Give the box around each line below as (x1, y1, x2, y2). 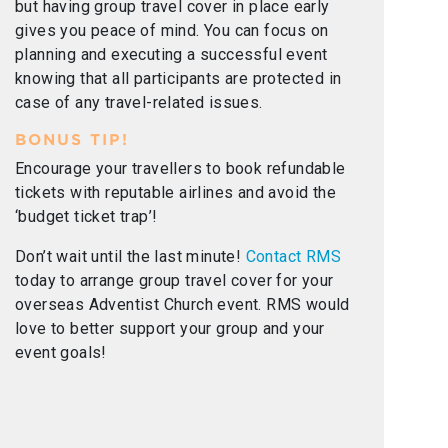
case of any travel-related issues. (15, 93, 263, 113)
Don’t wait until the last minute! (15, 247, 246, 267)
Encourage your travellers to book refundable (15, 159, 346, 179)
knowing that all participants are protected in (15, 69, 342, 89)
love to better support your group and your (15, 319, 325, 339)
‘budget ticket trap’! (15, 207, 158, 227)
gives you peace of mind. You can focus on (15, 21, 329, 41)
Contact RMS (245, 247, 342, 267)
